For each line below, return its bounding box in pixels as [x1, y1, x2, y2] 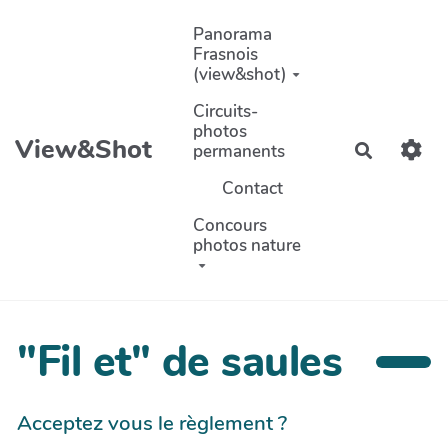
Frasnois [193, 42, 259, 66]
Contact [221, 176, 283, 200]
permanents [193, 139, 286, 163]
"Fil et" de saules [17, 333, 342, 392]
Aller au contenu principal [24, 12, 218, 35]
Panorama [193, 22, 273, 46]
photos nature [193, 233, 302, 257]
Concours [193, 213, 268, 237]
